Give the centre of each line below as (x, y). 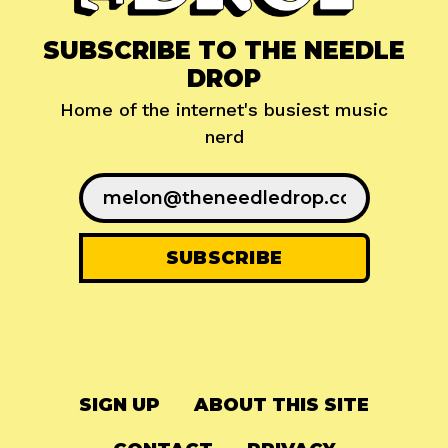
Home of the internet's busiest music (224, 110)
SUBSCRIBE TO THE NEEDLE (224, 51)
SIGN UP (119, 405)
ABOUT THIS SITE (281, 405)
